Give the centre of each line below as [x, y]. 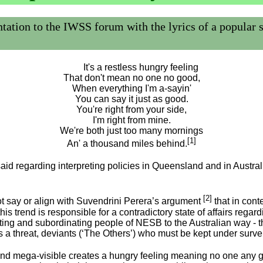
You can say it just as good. [131, 99]
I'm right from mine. [131, 120]
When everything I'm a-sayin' [131, 88]
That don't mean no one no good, [131, 78]
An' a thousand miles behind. [127, 144]
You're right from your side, [131, 109]
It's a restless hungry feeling [141, 67]
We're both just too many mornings [131, 131]
